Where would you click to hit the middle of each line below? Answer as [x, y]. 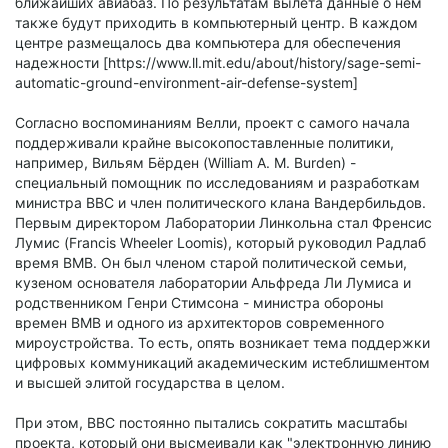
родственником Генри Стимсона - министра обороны [199, 302]
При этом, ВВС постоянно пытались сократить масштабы [211, 422]
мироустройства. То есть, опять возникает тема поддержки [222, 342]
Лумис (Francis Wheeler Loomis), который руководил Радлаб [220, 242]
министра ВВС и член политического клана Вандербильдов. [220, 202]
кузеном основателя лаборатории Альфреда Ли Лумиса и [213, 282]
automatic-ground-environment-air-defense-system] [186, 82]
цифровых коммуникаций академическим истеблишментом [222, 362]
